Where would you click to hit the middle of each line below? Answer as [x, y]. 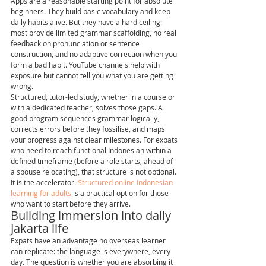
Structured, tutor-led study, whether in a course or [94, 97]
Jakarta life [39, 228]
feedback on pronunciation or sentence [76, 43]
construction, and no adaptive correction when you [95, 54]
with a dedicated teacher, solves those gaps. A [88, 107]
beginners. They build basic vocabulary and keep [91, 11]
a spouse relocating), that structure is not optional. [94, 172]
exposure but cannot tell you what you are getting [93, 75]
